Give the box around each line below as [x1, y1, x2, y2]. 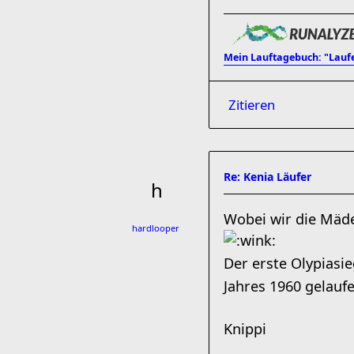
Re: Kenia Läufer [224, 169, 311, 184]
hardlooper [132, 222, 179, 234]
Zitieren [228, 96, 275, 114]
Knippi [224, 319, 266, 338]
